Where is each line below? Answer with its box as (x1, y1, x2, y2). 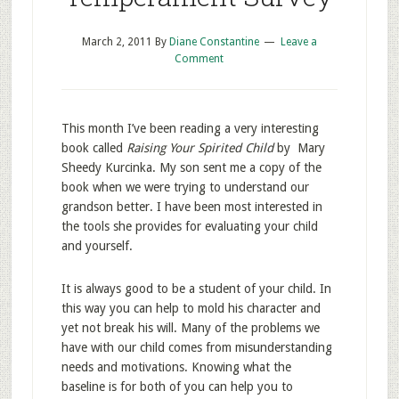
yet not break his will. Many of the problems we (61, 321, 320, 335)
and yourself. (61, 239, 133, 253)
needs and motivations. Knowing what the (61, 360, 291, 374)
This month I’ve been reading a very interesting (61, 121, 319, 135)
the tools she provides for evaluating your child (61, 219, 318, 233)
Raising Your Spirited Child (126, 141, 273, 155)
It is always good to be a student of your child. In (61, 281, 331, 296)
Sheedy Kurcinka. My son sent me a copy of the (61, 160, 322, 175)
